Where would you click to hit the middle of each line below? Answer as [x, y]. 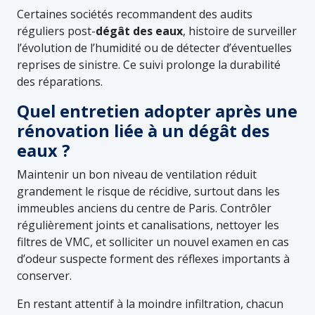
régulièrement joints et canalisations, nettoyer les [148, 225]
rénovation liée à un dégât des [143, 130]
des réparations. [60, 81]
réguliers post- [56, 31]
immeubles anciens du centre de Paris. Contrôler [144, 208]
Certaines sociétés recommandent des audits [135, 14]
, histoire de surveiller [240, 31]
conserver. [44, 275]
